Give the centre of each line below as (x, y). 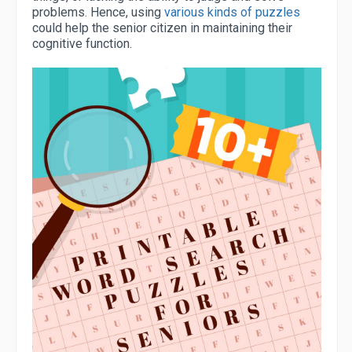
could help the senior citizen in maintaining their (162, 28)
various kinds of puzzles (232, 12)
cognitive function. (82, 44)
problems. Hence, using (98, 12)
